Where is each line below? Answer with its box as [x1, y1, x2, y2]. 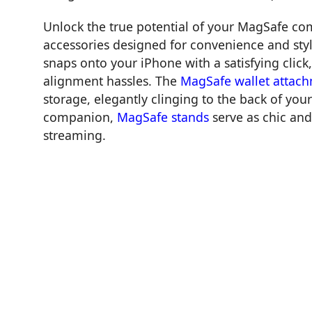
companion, [43, 109, 117, 126]
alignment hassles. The [43, 72, 180, 90]
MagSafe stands [117, 109, 209, 126]
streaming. [43, 127, 106, 144]
